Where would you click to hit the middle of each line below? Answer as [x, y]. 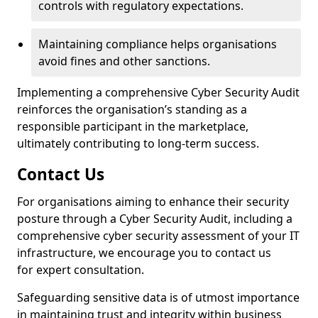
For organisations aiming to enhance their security [153, 202]
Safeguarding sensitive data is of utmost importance [158, 297]
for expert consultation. [81, 270]
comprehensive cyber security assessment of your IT [158, 236]
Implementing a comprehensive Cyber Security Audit [158, 92]
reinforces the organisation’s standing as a [132, 109]
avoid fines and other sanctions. [124, 61]
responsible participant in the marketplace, [133, 126]
